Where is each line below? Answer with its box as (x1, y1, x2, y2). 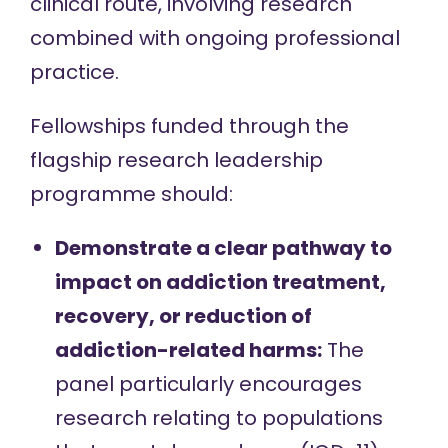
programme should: (29, 180, 233, 208)
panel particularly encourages (54, 370, 362, 398)
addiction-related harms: (54, 336, 322, 364)
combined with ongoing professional (29, 24, 400, 52)
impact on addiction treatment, (54, 268, 386, 296)
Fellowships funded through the (29, 112, 349, 140)
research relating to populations (54, 404, 383, 432)
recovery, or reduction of (54, 302, 312, 330)
